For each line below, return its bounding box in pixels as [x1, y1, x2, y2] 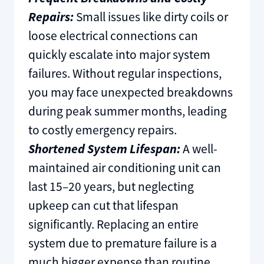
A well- [180, 140, 217, 157]
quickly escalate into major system [28, 46, 210, 62]
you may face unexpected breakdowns [28, 84, 233, 100]
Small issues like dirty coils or [73, 8, 228, 25]
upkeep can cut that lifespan [28, 197, 179, 213]
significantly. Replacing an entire [28, 216, 199, 232]
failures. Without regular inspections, [28, 65, 222, 81]
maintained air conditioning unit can [28, 159, 221, 176]
